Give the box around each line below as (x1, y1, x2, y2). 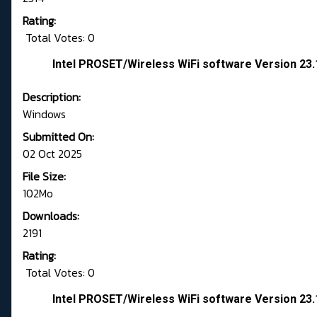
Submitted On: (23, 128, 94, 146)
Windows (23, 105, 66, 123)
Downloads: (23, 207, 79, 225)
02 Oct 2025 (23, 145, 82, 163)
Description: (23, 88, 81, 106)
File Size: (23, 168, 66, 185)
